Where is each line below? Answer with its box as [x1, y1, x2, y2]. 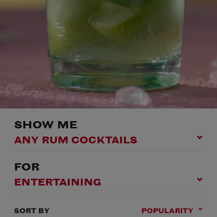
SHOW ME [14, 119, 77, 131]
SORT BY [14, 206, 49, 215]
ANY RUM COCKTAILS [14, 134, 137, 146]
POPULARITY [141, 206, 194, 215]
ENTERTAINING [14, 176, 101, 188]
